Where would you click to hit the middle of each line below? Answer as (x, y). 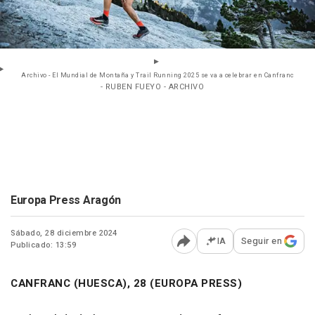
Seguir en (261, 241)
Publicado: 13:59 (43, 245)
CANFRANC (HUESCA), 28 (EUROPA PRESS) (126, 284)
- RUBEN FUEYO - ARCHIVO (152, 87)
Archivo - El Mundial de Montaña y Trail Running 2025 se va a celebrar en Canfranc (157, 76)
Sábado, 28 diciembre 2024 (64, 233)
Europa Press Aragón (66, 201)
